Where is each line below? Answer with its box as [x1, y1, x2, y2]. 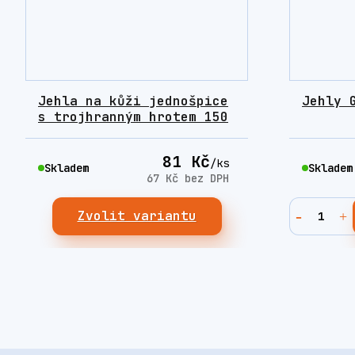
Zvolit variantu [77, 208, 197, 225]
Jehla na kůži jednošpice [38, 93, 228, 110]
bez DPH [184, 171, 229, 186]
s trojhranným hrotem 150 [38, 109, 228, 126]
